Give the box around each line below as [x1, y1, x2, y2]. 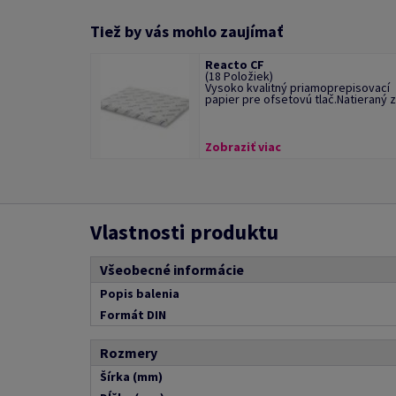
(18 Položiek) [204, 68, 273, 84]
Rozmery [100, 344, 157, 362]
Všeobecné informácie [100, 261, 244, 278]
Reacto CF [204, 57, 264, 72]
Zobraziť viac [204, 139, 281, 155]
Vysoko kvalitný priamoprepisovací [204, 80, 390, 95]
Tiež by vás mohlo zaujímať [90, 21, 284, 42]
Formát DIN [100, 307, 166, 323]
